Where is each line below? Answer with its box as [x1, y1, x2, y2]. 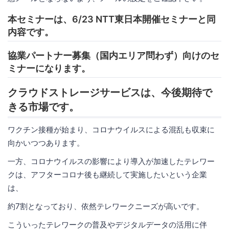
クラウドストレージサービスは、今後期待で [8, 86, 212, 99]
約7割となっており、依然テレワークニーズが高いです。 [8, 201, 204, 211]
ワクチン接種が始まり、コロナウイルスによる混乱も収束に [8, 124, 215, 134]
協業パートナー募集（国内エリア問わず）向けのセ [8, 50, 219, 61]
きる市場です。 [8, 100, 79, 113]
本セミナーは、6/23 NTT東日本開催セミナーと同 [8, 13, 216, 25]
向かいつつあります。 [8, 138, 84, 148]
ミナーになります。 [8, 62, 90, 74]
